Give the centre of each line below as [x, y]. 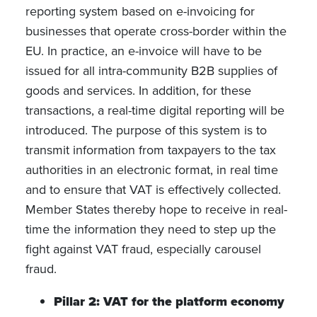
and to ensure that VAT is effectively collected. [153, 189]
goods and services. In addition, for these [138, 90]
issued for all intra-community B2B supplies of [151, 70]
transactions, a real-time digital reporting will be [155, 110]
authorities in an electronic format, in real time [151, 169]
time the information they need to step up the [150, 229]
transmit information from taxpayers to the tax [150, 150]
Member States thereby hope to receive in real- [156, 209]
